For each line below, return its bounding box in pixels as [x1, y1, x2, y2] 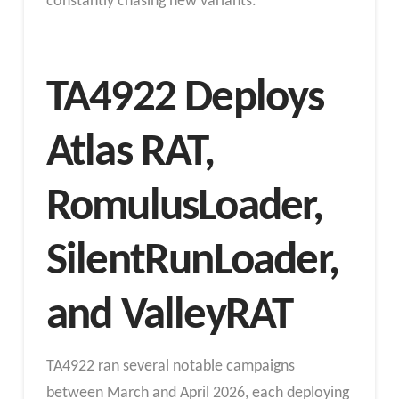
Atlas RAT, [45, 130, 214, 177]
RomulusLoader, [45, 184, 323, 232]
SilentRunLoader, [45, 239, 339, 286]
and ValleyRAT [45, 293, 293, 340]
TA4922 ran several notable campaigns [45, 357, 295, 375]
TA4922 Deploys [45, 76, 324, 123]
